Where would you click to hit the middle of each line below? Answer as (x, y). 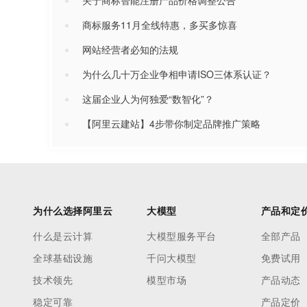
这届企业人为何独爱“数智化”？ (148, 99)
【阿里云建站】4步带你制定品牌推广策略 (171, 123)
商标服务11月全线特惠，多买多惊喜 (160, 25)
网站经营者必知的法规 (130, 49)
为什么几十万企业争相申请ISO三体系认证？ (177, 74)
